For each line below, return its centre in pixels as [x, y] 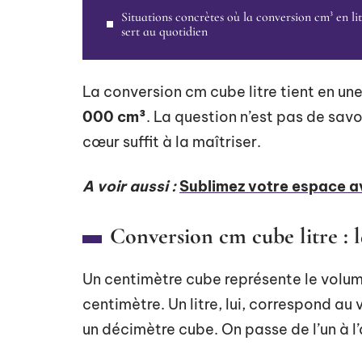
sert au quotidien [164, 32]
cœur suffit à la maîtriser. [172, 142]
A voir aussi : [129, 186]
